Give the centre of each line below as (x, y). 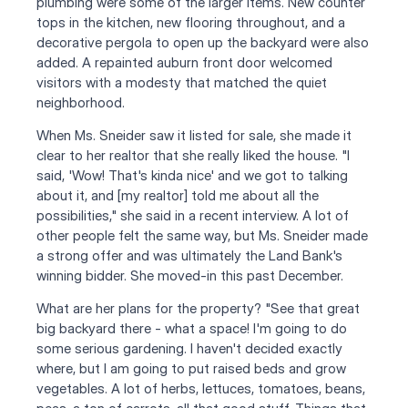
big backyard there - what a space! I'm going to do (192, 329)
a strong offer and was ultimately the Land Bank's (189, 256)
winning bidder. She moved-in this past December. (190, 276)
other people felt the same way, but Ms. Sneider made (202, 236)
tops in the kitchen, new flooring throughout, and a (191, 23)
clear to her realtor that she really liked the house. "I (193, 156)
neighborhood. (81, 103)
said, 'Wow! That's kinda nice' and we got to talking (192, 176)
